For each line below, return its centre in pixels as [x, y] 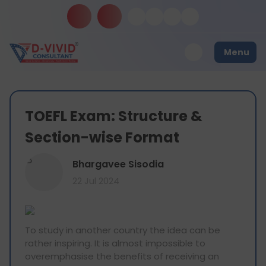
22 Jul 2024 [96, 180]
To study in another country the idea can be [123, 230]
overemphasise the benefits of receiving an [122, 256]
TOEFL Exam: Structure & [114, 116]
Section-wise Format [102, 137]
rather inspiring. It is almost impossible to [115, 243]
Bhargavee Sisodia [118, 164]
